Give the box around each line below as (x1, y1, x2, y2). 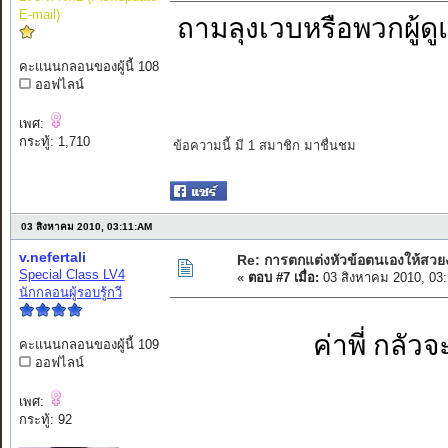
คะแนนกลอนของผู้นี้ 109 (18, 337, 159, 353)
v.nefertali (18, 249, 86, 266)
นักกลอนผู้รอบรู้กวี (18, 285, 122, 301)
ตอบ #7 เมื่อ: (247, 270, 319, 286)
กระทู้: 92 (18, 412, 72, 428)
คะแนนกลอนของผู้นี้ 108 (18, 59, 159, 75)
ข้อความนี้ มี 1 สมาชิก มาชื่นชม (172, 138, 356, 154)
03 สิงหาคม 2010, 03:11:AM (20, 221, 152, 233)
